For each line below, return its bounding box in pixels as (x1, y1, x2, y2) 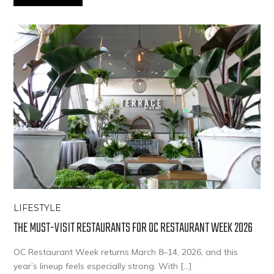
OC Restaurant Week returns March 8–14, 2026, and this (13, 246, 239, 257)
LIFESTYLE (13, 202, 62, 213)
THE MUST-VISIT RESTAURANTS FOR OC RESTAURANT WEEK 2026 (13, 217, 253, 239)
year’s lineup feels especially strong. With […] (13, 260, 192, 272)
